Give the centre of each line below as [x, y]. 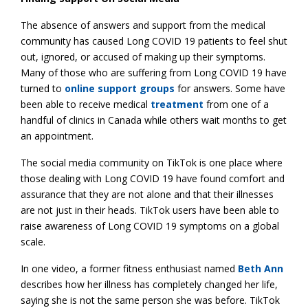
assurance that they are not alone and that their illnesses [147, 194]
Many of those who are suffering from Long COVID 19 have [154, 72]
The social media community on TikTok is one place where [152, 162]
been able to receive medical [86, 104]
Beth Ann [261, 268]
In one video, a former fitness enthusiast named [129, 268]
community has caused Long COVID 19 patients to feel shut [154, 41]
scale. [33, 241]
